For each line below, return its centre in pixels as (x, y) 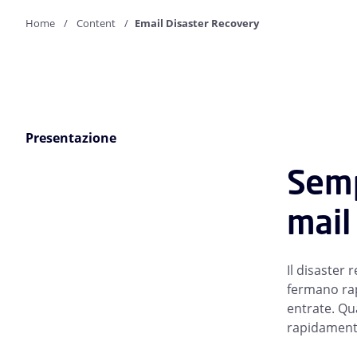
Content (96, 23)
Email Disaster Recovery (197, 23)
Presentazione (71, 138)
